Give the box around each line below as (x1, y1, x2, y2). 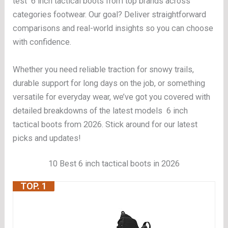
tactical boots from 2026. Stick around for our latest (13, 119, 198, 129)
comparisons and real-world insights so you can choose (13, 23, 214, 34)
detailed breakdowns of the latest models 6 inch (13, 105, 188, 116)
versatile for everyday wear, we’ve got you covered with (13, 92, 211, 102)
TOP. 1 (20, 181, 47, 192)
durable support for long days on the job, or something (13, 78, 206, 88)
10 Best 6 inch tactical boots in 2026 (48, 158, 180, 168)
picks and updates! (13, 133, 81, 143)
